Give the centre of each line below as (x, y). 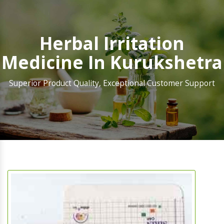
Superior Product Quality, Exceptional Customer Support (112, 83)
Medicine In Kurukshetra (112, 62)
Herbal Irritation (112, 43)
